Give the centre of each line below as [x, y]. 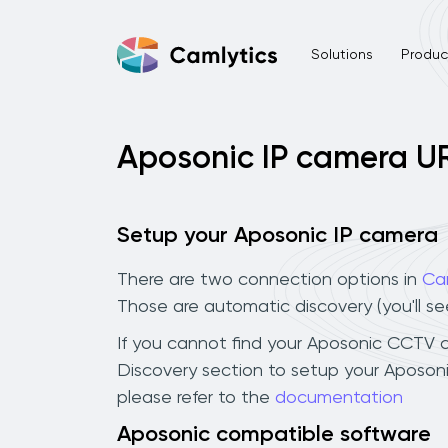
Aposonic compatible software [274, 434]
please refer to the [196, 397]
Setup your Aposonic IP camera [277, 236]
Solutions [341, 54]
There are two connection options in [269, 279]
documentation [339, 397]
